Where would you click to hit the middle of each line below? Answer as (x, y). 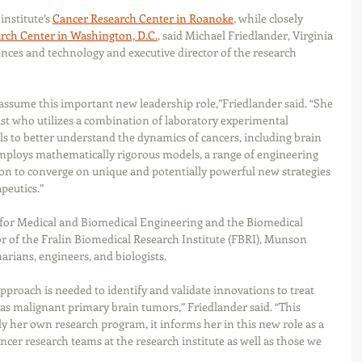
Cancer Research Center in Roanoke (143, 19)
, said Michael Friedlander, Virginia (246, 36)
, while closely (269, 19)
